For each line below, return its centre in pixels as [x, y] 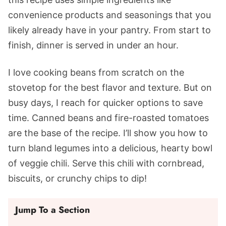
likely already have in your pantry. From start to [109, 30]
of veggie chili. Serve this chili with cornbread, [106, 163]
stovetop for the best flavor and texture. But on [110, 88]
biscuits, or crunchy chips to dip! [77, 178]
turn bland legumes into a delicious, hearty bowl [110, 148]
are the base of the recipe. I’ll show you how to [108, 133]
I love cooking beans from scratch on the [96, 72]
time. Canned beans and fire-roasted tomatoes [108, 118]
